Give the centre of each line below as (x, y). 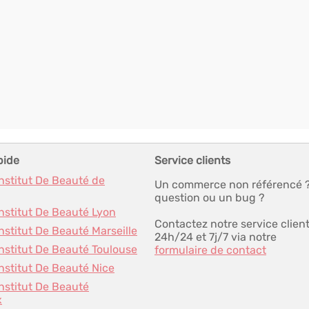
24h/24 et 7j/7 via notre (216, 237)
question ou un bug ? (210, 198)
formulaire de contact (210, 250)
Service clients (192, 160)
